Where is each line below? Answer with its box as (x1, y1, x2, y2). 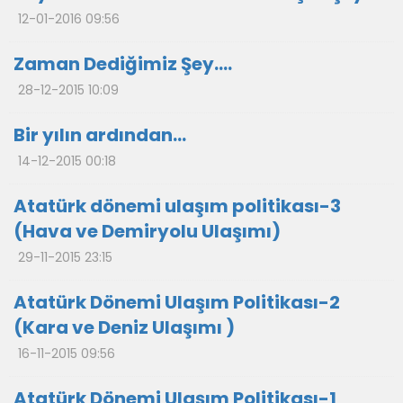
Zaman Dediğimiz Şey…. (13, 51, 232, 76)
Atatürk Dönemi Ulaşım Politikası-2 (13, 290, 340, 315)
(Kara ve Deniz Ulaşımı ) (13, 315, 235, 340)
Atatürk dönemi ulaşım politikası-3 (13, 193, 341, 219)
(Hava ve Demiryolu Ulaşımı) (13, 219, 281, 244)
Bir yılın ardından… (13, 122, 186, 148)
